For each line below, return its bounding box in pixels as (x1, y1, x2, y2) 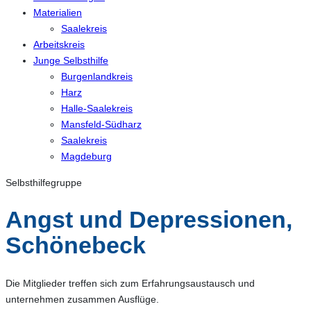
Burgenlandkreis (61, 71, 133, 83)
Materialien (33, 7, 82, 19)
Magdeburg (61, 151, 112, 162)
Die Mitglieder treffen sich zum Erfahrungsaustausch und (6, 278, 255, 289)
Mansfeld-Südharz (61, 119, 142, 131)
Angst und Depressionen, (6, 205, 292, 233)
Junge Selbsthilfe (33, 55, 108, 67)
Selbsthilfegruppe (6, 176, 82, 188)
